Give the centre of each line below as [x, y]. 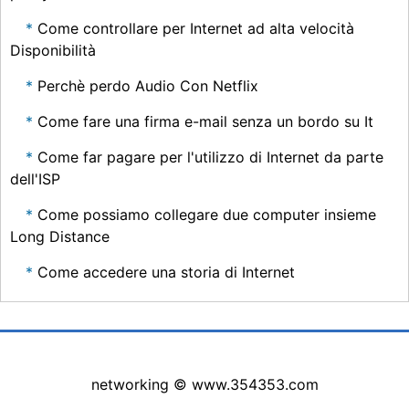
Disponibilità [53, 50]
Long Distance [60, 236]
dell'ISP [35, 179]
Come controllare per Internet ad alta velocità [196, 28]
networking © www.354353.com [204, 384]
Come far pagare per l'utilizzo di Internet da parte [210, 157]
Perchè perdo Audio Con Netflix [148, 86]
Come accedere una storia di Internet [166, 272]
